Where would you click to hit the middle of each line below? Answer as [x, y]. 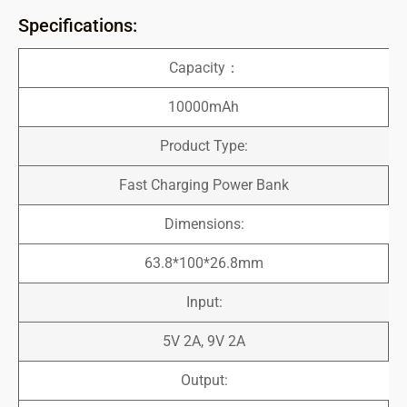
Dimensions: [204, 224]
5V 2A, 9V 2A [203, 341]
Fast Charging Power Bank [203, 185]
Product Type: [204, 146]
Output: [204, 380]
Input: [204, 302]
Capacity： [204, 68]
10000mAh [203, 107]
